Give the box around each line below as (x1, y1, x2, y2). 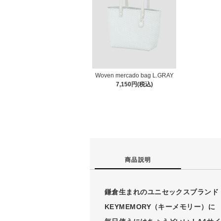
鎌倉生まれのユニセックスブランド (105, 187, 219, 196)
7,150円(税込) (115, 80, 153, 88)
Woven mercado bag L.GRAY (95, 72, 174, 79)
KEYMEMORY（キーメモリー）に (105, 202, 216, 211)
